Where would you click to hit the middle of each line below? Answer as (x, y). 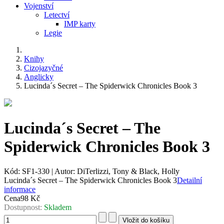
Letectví (57, 14)
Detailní (189, 180)
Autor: (65, 171)
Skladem (58, 207)
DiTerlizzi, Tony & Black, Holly (128, 171)
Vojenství (39, 5)
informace (20, 189)
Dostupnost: (24, 207)
